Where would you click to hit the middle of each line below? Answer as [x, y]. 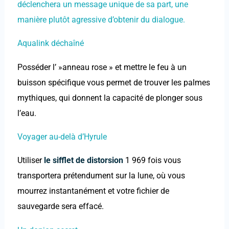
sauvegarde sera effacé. [60, 207]
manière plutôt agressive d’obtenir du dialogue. [101, 19]
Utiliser [30, 161]
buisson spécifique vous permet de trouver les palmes [113, 82]
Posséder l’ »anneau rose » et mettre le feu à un [102, 67]
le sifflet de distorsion [83, 161]
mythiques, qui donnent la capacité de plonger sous [110, 98]
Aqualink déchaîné [50, 43]
